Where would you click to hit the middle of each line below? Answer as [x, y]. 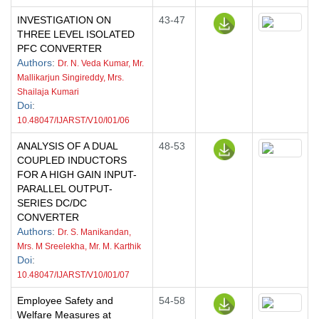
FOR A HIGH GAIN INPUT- [77, 174]
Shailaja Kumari [48, 92]
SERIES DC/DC [52, 203]
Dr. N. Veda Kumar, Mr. [101, 63]
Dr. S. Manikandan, [94, 232]
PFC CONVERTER [59, 48]
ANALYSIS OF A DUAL [67, 146]
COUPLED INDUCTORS [72, 160]
